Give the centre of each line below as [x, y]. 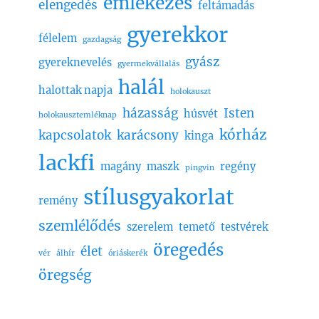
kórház [243, 134]
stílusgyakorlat [159, 197]
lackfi [67, 163]
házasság [150, 113]
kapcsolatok [75, 135]
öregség [65, 274]
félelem [58, 38]
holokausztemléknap [78, 115]
